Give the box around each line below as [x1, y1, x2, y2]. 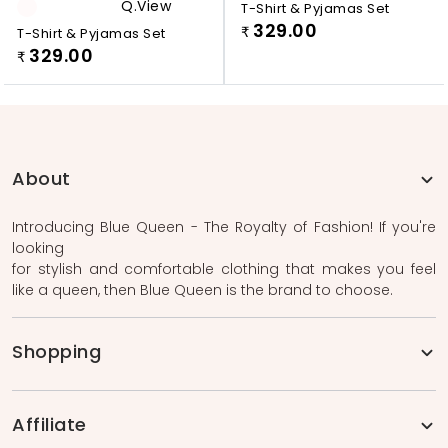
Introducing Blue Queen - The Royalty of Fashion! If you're [12, 217, 436, 238]
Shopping [12, 339, 101, 365]
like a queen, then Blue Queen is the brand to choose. [12, 280, 393, 301]
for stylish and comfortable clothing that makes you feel [12, 259, 436, 280]
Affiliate [12, 412, 87, 438]
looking [12, 238, 64, 259]
